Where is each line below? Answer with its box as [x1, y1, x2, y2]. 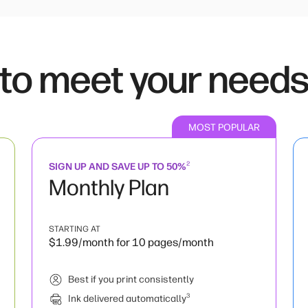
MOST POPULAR [188, 122, 260, 133]
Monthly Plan [49, 175, 169, 201]
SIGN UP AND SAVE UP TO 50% [49, 161, 186, 173]
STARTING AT [49, 224, 100, 234]
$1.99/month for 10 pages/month [49, 236, 214, 249]
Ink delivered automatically [68, 293, 186, 305]
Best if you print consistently [68, 274, 194, 285]
